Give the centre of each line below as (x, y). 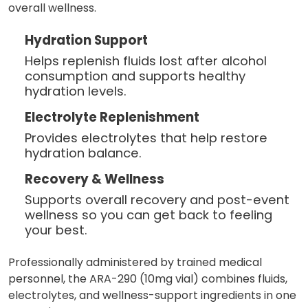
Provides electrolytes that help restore (146, 138)
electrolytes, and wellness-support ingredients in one (152, 296)
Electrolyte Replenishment (112, 118)
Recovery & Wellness (95, 179)
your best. (56, 230)
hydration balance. (83, 153)
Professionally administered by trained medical (135, 263)
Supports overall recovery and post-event (157, 200)
